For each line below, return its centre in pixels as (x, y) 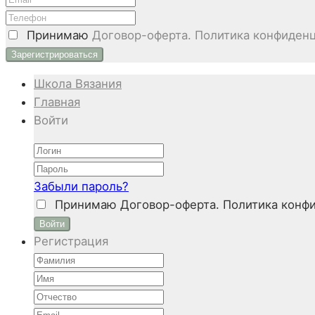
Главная (57, 102)
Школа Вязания (78, 83)
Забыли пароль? (81, 187)
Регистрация (71, 242)
